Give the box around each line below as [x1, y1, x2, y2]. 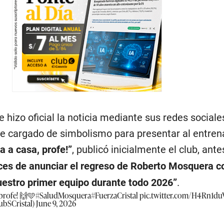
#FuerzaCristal [90, 189, 138, 201]
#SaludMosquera [35, 189, 91, 201]
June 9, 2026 [35, 197, 76, 209]
